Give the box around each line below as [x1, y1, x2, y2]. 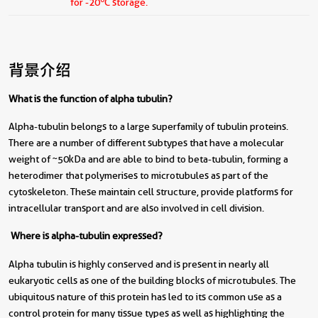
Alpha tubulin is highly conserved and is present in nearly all [9, 258, 269, 270]
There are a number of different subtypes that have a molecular [9, 136, 284, 148]
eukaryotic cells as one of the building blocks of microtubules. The [9, 274, 296, 286]
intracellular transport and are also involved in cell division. [9, 202, 264, 214]
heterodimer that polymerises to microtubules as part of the [9, 169, 268, 181]
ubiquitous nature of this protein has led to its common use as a [9, 290, 282, 302]
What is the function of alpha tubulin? [9, 92, 172, 104]
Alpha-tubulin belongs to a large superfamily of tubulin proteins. [9, 120, 288, 132]
